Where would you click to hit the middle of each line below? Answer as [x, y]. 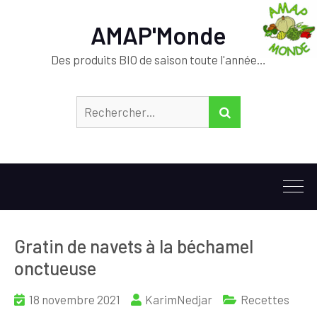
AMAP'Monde [158, 35]
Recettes [265, 299]
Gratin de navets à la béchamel [134, 246]
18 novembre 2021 [75, 299]
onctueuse [55, 268]
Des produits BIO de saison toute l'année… [158, 59]
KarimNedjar [179, 299]
